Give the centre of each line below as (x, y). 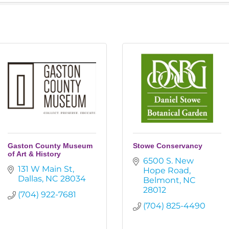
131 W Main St (45, 169)
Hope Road (166, 170)
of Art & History (34, 154)
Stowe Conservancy (168, 146)
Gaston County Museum (50, 146)
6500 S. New (168, 161)
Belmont (161, 180)
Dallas (30, 179)
